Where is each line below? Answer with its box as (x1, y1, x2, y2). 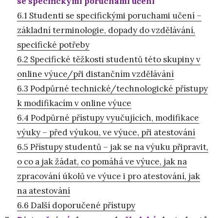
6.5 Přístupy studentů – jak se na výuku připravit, (17, 141, 208, 152)
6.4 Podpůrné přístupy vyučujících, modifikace (17, 112, 199, 123)
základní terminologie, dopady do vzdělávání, (17, 24, 195, 36)
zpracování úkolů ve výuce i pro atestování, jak (17, 170, 200, 182)
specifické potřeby (17, 39, 90, 50)
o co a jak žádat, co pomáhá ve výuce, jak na (17, 156, 187, 167)
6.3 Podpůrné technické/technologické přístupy (17, 83, 208, 94)
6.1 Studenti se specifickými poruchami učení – (17, 10, 201, 21)
